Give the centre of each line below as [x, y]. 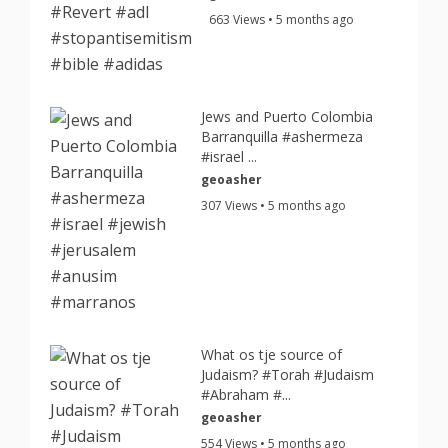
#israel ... [229, 156]
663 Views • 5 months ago [282, 19]
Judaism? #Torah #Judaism [288, 374]
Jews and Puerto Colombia [287, 116]
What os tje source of [272, 354]
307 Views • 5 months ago [274, 205]
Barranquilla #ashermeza [282, 136]
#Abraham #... [246, 394]
